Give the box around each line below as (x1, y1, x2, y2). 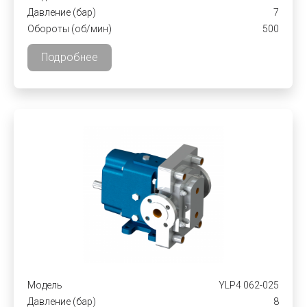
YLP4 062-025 (219, 280, 279, 291)
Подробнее (41, 51, 98, 64)
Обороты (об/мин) (27, 23, 112, 34)
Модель (27, 280, 62, 291)
